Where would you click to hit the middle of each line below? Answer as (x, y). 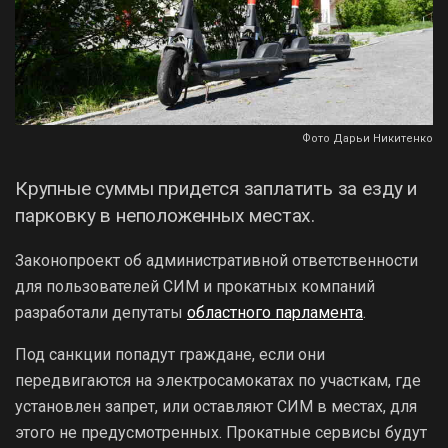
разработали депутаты (101, 312)
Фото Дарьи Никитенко (367, 138)
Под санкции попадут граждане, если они (170, 354)
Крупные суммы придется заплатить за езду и (216, 188)
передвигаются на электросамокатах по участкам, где (218, 380)
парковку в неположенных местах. (165, 215)
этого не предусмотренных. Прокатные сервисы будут (221, 432)
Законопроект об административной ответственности (216, 260)
